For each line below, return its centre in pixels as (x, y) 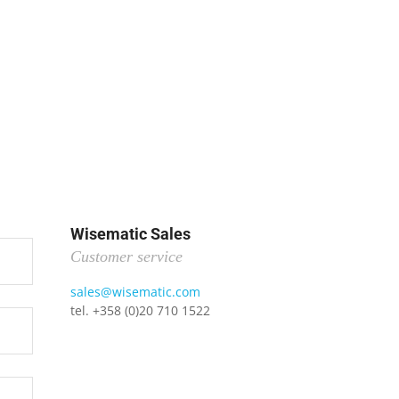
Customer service (126, 257)
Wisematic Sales (130, 234)
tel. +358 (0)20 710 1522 (140, 311)
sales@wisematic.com (135, 292)
